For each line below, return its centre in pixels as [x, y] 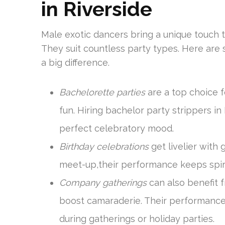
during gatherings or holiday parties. [137, 219]
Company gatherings [103, 183]
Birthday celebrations [104, 146]
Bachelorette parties [102, 92]
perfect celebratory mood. [117, 128]
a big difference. [75, 63]
